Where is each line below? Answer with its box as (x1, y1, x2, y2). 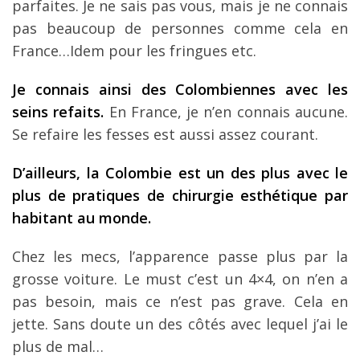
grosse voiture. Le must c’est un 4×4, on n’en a (12, 269, 348, 289)
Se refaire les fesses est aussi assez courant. (12, 125, 318, 145)
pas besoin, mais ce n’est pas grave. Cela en (12, 292, 348, 312)
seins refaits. (12, 102, 104, 122)
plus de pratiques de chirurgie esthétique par (12, 186, 348, 206)
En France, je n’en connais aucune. (104, 102, 349, 122)
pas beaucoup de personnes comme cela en (12, 18, 348, 39)
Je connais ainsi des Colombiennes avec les (12, 80, 348, 100)
